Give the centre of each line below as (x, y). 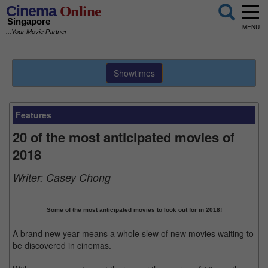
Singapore (29, 22)
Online (79, 11)
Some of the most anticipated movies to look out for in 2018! (134, 210)
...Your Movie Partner (36, 32)
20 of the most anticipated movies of (124, 137)
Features (33, 115)
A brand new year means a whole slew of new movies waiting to (133, 233)
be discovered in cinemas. (62, 245)
